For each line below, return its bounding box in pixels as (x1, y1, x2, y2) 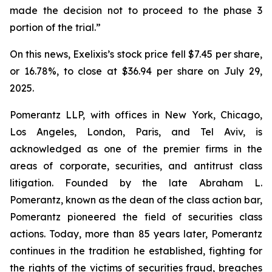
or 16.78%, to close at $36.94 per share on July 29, (10, 65, 262, 77)
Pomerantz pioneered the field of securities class (10, 211, 262, 223)
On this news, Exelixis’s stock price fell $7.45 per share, (10, 48, 262, 60)
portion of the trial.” (10, 21, 101, 33)
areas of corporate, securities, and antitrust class (10, 160, 262, 172)
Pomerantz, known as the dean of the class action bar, (10, 194, 262, 206)
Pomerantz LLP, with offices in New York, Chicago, (10, 109, 262, 121)
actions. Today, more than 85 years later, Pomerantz (10, 228, 262, 240)
